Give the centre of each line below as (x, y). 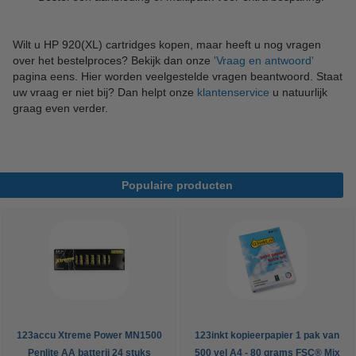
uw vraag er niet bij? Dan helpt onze (105, 92)
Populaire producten (177, 185)
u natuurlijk (298, 92)
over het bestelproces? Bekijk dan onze (113, 60)
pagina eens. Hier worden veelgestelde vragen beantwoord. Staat (178, 76)
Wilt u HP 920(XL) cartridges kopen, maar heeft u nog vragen (167, 44)
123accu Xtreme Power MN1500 (89, 335)
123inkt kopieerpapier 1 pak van (267, 335)
